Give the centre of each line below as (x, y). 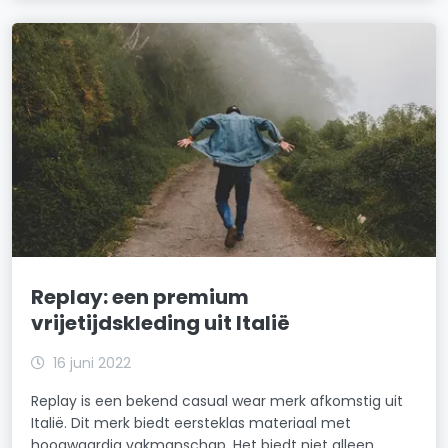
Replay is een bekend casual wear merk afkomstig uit (217, 400)
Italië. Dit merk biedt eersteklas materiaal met (191, 422)
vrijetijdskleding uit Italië (161, 322)
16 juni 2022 (92, 362)
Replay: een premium (140, 296)
